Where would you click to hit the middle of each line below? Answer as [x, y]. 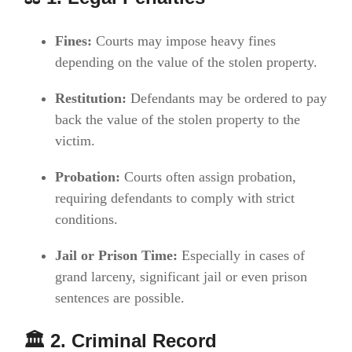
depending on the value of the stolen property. [186, 62]
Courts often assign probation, [208, 176]
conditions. [86, 219]
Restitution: [91, 98]
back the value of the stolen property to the [178, 119]
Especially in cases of [241, 255]
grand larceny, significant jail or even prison [181, 276]
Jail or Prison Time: [116, 255]
